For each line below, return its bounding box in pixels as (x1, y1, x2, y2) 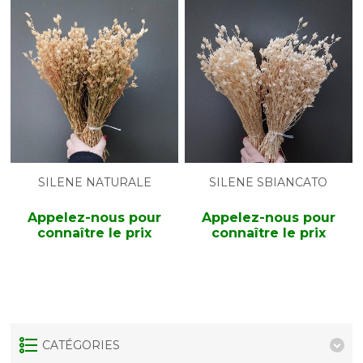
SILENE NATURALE (37, 175, 152, 190)
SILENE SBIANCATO (209, 175, 328, 190)
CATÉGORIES (42, 338, 121, 353)
